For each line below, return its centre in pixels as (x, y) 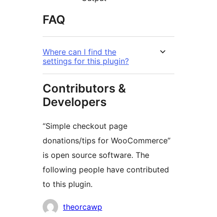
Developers (75, 102)
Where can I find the (79, 52)
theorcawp (83, 207)
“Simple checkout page (85, 126)
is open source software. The (96, 155)
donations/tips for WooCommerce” (107, 141)
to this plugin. (68, 184)
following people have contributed (106, 170)
